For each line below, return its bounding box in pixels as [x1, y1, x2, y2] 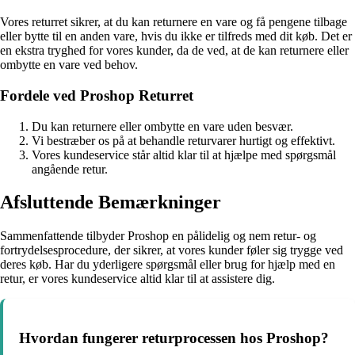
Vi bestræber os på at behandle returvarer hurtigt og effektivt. [32, 133, 335, 147]
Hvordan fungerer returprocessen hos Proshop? [19, 330, 329, 347]
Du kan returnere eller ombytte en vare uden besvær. [32, 119, 293, 133]
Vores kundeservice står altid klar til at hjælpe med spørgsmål [32, 147, 336, 162]
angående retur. [32, 162, 108, 176]
